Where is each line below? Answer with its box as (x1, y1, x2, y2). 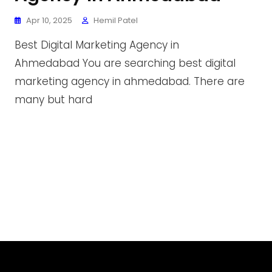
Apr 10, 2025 (26, 15, 72, 26)
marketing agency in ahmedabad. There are (15, 74, 245, 89)
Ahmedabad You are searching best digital (15, 56, 236, 70)
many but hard (15, 92, 92, 107)
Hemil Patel (93, 15, 138, 26)
